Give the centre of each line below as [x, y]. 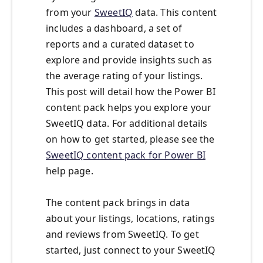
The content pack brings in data [118, 203]
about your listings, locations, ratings [131, 219]
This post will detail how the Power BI [131, 92]
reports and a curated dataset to [120, 44]
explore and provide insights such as [129, 60]
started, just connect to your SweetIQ [131, 250]
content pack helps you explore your [129, 108]
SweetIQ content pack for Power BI [126, 155]
